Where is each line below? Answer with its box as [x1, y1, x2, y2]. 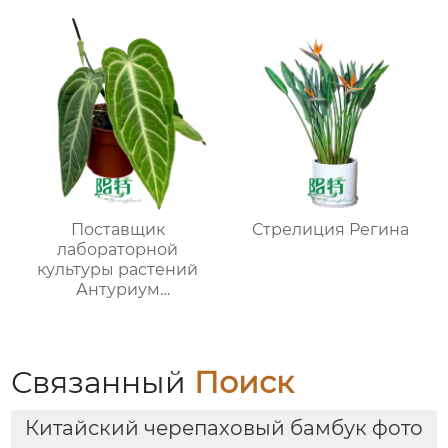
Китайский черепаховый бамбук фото [25, 415, 423, 440]
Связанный [11, 364, 195, 402]
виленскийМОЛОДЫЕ [23, 300, 212, 320]
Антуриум [75, 280, 160, 300]
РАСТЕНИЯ [72, 320, 164, 340]
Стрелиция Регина [251, 220, 409, 240]
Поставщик [70, 220, 165, 240]
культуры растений [37, 260, 199, 280]
